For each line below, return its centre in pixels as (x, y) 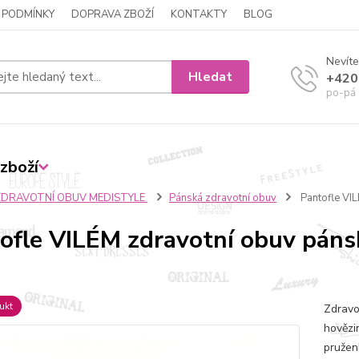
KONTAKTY (199, 14)
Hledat (211, 77)
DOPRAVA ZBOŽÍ (113, 14)
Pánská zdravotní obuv (222, 198)
